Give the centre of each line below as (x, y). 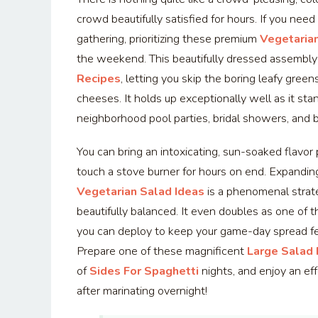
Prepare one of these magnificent (162, 252)
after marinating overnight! (142, 291)
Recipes (99, 79)
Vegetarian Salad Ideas (141, 192)
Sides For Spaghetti (144, 272)
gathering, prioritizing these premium (168, 39)
